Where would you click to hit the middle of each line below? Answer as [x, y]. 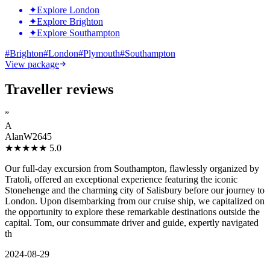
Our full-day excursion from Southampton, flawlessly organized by [132, 169]
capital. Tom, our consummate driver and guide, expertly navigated [132, 223]
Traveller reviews [59, 89]
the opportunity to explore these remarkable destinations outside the [132, 212]
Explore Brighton [70, 21]
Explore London [68, 10]
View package [32, 64]
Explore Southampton [78, 33]
